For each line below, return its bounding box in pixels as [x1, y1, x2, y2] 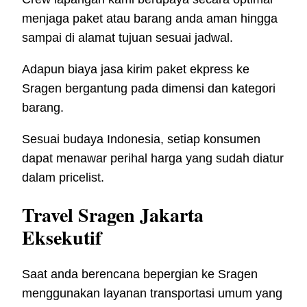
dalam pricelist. [22, 171, 104, 185]
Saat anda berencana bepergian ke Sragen [22, 267, 258, 281]
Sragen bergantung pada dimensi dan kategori [22, 82, 275, 96]
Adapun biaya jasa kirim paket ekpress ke [22, 62, 249, 77]
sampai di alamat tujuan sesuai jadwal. [22, 31, 233, 45]
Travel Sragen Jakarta [22, 200, 204, 229]
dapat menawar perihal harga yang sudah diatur [22, 151, 284, 166]
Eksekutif [22, 223, 101, 251]
